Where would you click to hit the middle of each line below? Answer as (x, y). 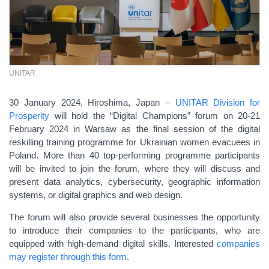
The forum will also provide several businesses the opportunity (134, 217)
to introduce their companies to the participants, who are (134, 230)
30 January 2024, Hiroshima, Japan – (92, 102)
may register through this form (68, 257)
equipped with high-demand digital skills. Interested (113, 243)
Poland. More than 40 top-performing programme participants (134, 155)
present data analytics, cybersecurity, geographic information (134, 182)
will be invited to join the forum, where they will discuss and (134, 168)
